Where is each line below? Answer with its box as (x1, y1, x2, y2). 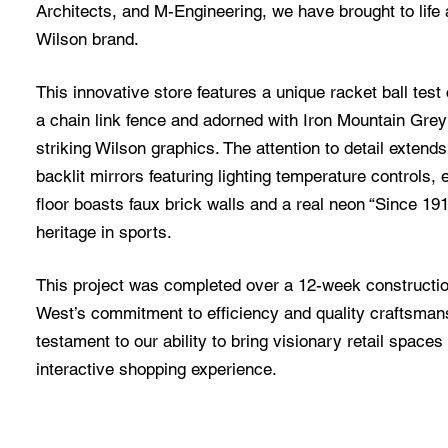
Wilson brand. (36, 29, 139, 49)
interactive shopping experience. (36, 359, 277, 379)
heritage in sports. (36, 222, 172, 242)
